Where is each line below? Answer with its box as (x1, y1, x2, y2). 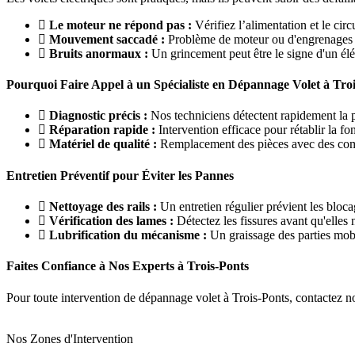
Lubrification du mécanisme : (49, 228, 207, 242)
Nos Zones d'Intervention (6, 331, 133, 345)
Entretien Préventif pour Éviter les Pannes (6, 168, 234, 182)
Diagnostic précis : (49, 109, 147, 123)
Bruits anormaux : (49, 46, 148, 60)
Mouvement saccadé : (49, 32, 165, 46)
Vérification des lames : (49, 214, 174, 228)
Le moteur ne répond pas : (49, 17, 192, 32)
